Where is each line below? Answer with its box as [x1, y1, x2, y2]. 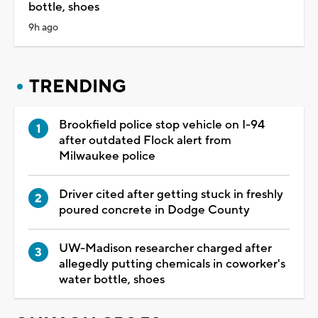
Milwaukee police [59, 148, 155, 164]
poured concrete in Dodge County [59, 202, 250, 218]
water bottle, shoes [59, 271, 165, 287]
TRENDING [29, 75, 126, 98]
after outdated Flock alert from [59, 132, 231, 148]
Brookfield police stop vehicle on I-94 [59, 116, 265, 133]
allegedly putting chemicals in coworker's [59, 256, 285, 272]
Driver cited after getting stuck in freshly [59, 186, 283, 202]
